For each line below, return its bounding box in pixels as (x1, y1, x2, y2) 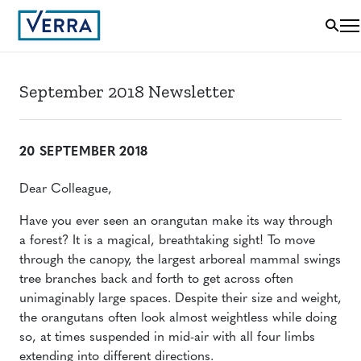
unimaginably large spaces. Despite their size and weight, (19, 293, 342, 305)
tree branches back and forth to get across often (19, 273, 293, 286)
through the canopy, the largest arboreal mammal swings (19, 254, 341, 267)
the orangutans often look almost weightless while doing (19, 312, 337, 325)
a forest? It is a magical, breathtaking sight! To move (19, 234, 315, 247)
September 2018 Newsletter (19, 81, 235, 102)
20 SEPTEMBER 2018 (19, 146, 148, 159)
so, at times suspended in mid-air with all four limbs (19, 331, 315, 344)
